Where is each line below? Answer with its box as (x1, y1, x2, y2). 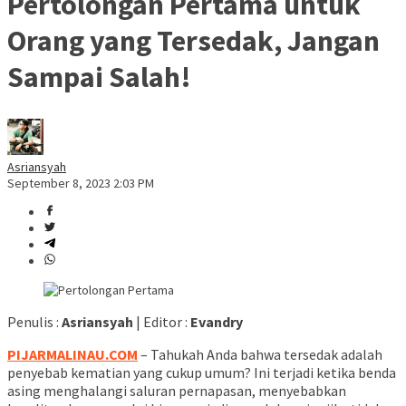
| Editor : (133, 313, 190, 332)
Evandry (190, 313, 243, 332)
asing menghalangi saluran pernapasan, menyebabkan (7, 382, 346, 401)
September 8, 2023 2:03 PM (7, 175, 154, 192)
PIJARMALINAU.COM (7, 345, 138, 364)
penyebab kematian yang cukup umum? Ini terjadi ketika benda (7, 363, 396, 382)
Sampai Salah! (7, 58, 191, 95)
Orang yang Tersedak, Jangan (7, 22, 380, 59)
